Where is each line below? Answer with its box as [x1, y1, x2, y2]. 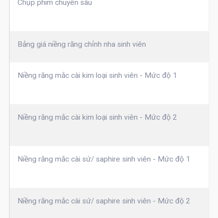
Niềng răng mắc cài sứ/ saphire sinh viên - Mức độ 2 [17, 197, 190, 206]
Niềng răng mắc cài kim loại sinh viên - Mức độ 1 [17, 71, 177, 80]
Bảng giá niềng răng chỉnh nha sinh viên [17, 40, 146, 49]
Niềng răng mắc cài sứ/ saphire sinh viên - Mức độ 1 [17, 155, 190, 164]
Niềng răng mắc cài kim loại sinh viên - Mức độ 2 [17, 113, 177, 122]
